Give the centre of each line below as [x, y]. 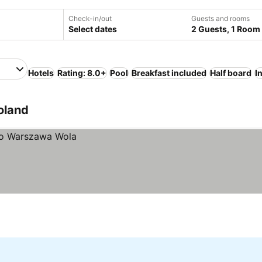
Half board [231, 73]
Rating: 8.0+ [82, 73]
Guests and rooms [220, 18]
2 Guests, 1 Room [226, 29]
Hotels [41, 73]
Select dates [93, 29]
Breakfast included [169, 73]
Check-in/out [90, 18]
